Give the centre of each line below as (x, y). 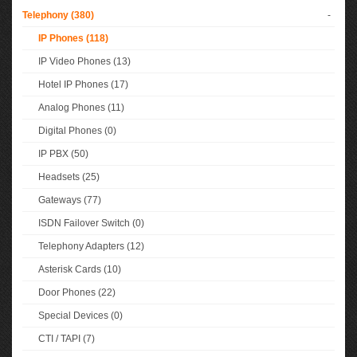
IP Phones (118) (73, 38)
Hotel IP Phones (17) (83, 84)
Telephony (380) (58, 15)
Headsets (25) (69, 177)
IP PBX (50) (63, 154)
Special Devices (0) (80, 316)
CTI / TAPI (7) (67, 339)
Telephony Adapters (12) (91, 246)
